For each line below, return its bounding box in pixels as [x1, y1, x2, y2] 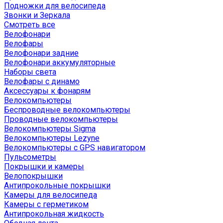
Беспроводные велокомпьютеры [4, 105, 130, 114]
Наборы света [4, 67, 56, 77]
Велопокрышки [4, 171, 63, 181]
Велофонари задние [4, 48, 79, 58]
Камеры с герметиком [4, 200, 89, 209]
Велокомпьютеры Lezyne [4, 133, 100, 143]
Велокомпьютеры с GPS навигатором [4, 143, 145, 152]
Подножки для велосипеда [4, 1, 106, 10]
